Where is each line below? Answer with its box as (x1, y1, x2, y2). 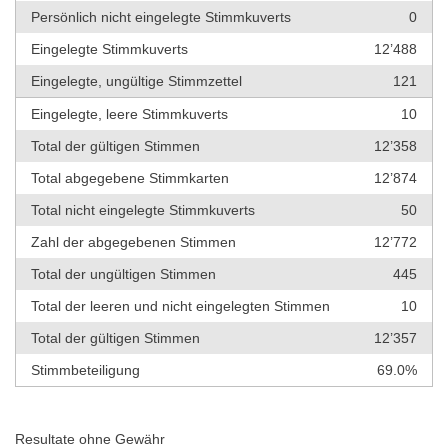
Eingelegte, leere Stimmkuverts (31, 106, 228, 123)
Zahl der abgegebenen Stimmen (31, 234, 236, 251)
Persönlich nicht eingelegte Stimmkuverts (31, 9, 291, 26)
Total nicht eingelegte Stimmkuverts (31, 202, 255, 219)
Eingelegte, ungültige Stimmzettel (31, 73, 242, 90)
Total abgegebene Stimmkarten (31, 170, 229, 187)
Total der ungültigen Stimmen (31, 266, 216, 283)
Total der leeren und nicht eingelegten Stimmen (31, 298, 330, 315)
